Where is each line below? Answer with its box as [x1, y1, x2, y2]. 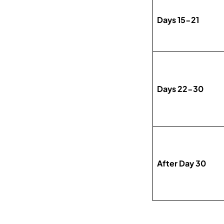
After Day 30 [157, 158, 206, 169]
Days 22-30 [157, 83, 204, 94]
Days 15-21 [157, 14, 199, 25]
